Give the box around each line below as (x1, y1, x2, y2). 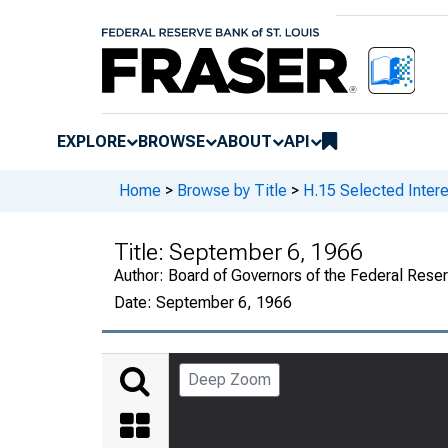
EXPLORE (57, 131, 126, 151)
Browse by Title (177, 181, 287, 201)
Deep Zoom (188, 369, 271, 389)
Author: (114, 265, 168, 285)
